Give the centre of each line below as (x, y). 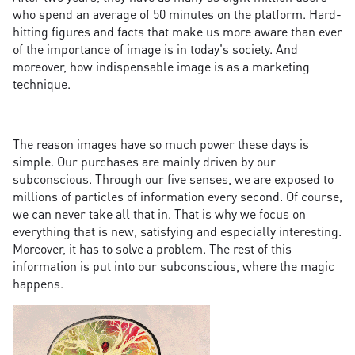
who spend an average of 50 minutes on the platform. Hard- (177, 14)
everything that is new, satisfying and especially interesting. (177, 231)
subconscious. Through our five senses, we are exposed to (173, 179)
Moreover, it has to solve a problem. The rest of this (152, 249)
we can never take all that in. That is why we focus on (159, 214)
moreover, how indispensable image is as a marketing (161, 67)
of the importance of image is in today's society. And (155, 49)
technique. (42, 84)
